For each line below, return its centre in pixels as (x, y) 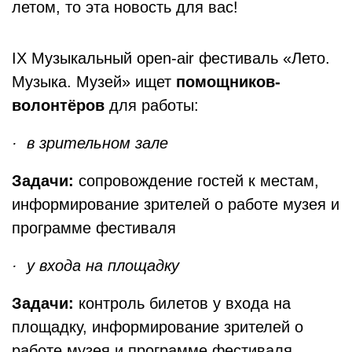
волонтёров (58, 105)
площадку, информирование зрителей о (158, 327)
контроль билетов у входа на (185, 303)
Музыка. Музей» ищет (94, 82)
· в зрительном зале (90, 143)
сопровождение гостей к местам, (196, 181)
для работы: (152, 105)
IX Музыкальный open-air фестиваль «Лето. (171, 58)
